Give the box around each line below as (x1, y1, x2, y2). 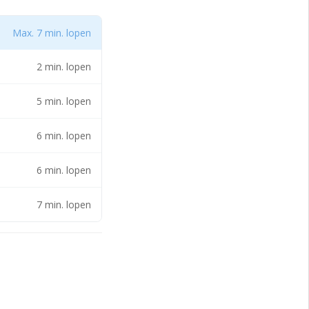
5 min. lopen (37, 94, 91, 108)
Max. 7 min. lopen (12, 26, 91, 40)
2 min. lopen (37, 60, 91, 74)
